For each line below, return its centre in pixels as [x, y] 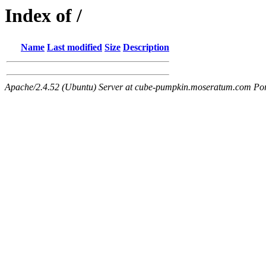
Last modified [75, 47]
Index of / [43, 15]
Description [146, 47]
